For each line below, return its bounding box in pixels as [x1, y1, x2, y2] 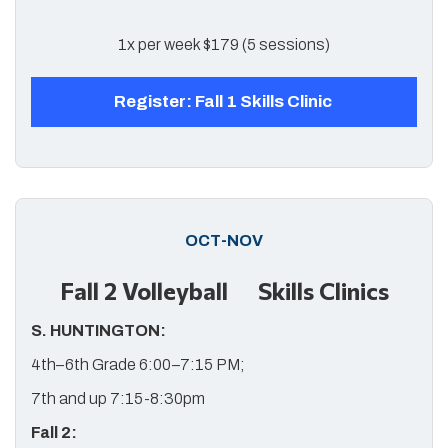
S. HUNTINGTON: [31, 322, 166, 339]
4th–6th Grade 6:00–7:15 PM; [31, 356, 245, 373]
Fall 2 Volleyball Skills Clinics [59, 276, 389, 305]
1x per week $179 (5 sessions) [118, 36, 330, 53]
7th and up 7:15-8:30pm [31, 390, 211, 407]
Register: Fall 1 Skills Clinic [113, 92, 335, 111]
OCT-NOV [185, 232, 263, 249]
